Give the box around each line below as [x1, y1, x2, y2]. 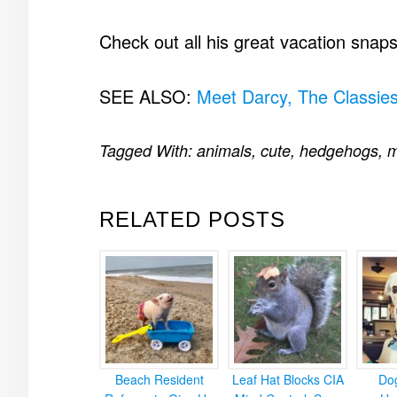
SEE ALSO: [99, 83, 197, 109]
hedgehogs [300, 139, 378, 161]
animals [197, 139, 252, 161]
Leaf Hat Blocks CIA [231, 370, 344, 388]
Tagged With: [99, 139, 197, 161]
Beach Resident [114, 370, 204, 388]
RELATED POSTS [99, 207, 285, 231]
